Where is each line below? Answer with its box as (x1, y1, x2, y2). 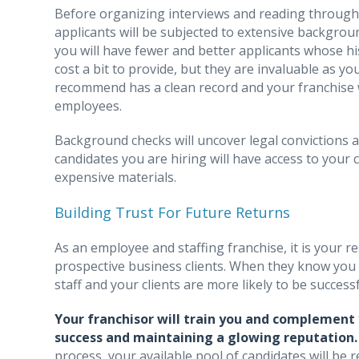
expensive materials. (54, 167, 176, 186)
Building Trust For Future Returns (54, 202, 290, 222)
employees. (54, 96, 122, 115)
